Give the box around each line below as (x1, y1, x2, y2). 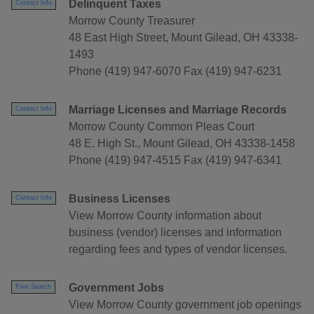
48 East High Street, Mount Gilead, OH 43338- (69, 32, 298, 44)
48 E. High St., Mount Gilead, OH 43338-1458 (69, 137, 295, 150)
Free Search (15, 283, 51, 291)
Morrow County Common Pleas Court (69, 121, 254, 133)
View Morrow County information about (69, 210, 261, 222)
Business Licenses (69, 193, 170, 205)
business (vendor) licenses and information (69, 226, 282, 239)
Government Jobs (69, 282, 164, 294)
